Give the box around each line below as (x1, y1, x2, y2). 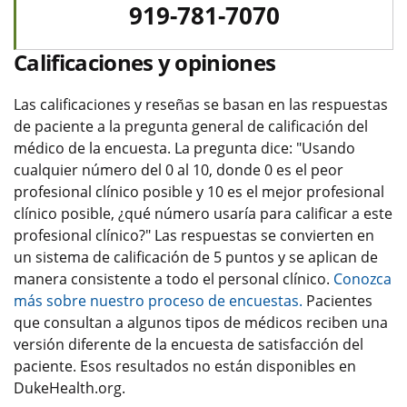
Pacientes (303, 290, 372, 311)
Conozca (333, 268, 392, 289)
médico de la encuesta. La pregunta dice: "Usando (14, 137, 355, 158)
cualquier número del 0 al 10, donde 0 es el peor (14, 159, 343, 180)
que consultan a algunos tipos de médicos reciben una (14, 312, 388, 333)
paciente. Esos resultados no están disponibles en (14, 355, 356, 376)
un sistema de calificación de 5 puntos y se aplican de (14, 246, 378, 267)
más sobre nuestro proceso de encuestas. (14, 290, 303, 311)
